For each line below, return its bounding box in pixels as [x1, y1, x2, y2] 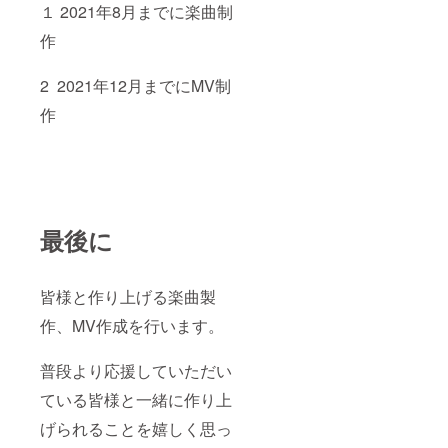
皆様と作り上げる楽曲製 [40, 285, 216, 309]
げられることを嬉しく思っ [40, 417, 232, 441]
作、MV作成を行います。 [40, 314, 224, 338]
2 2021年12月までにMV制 [40, 74, 231, 98]
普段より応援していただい [40, 359, 232, 383]
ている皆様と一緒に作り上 [40, 388, 232, 412]
